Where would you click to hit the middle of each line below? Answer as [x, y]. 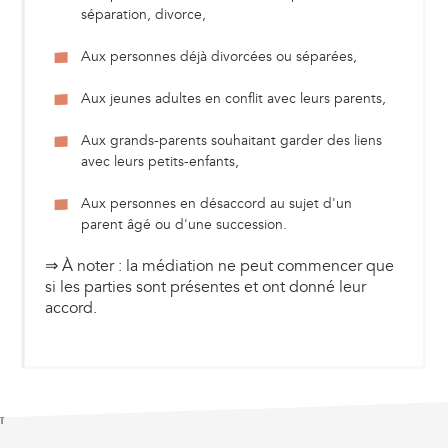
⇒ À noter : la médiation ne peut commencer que [219, 266]
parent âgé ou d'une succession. [183, 225]
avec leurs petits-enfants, [159, 162]
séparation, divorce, [143, 15]
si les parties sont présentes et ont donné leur [205, 287]
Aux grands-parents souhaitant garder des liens [231, 141]
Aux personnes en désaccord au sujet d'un [216, 204]
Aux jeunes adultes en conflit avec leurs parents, [233, 99]
